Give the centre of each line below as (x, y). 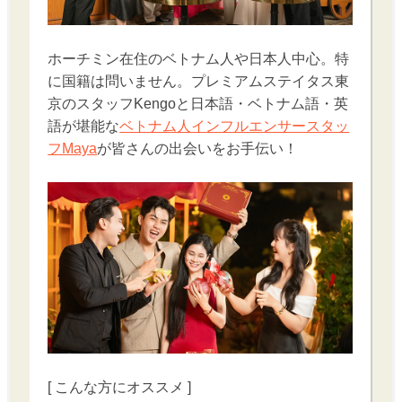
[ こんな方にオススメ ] (120, 387)
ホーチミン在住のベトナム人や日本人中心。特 (199, 59)
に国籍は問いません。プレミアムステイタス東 (199, 81)
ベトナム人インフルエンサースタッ (235, 126)
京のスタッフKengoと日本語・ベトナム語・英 (198, 104)
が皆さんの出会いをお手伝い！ (198, 149)
